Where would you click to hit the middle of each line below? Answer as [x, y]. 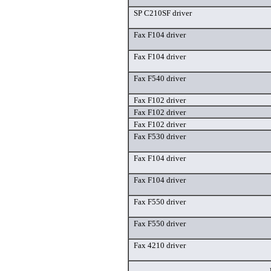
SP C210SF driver [163, 13]
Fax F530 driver [160, 137]
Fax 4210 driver [160, 246]
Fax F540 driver [160, 79]
